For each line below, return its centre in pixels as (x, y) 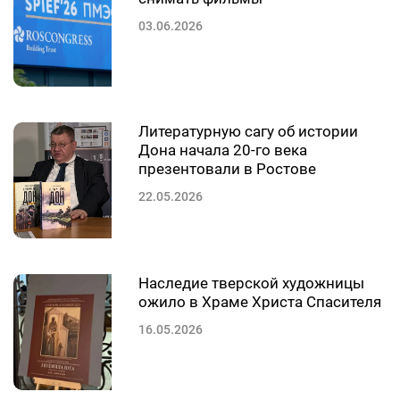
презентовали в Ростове (227, 169)
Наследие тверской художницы (251, 283)
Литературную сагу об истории (248, 132)
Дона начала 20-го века (223, 150)
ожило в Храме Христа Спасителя (260, 302)
